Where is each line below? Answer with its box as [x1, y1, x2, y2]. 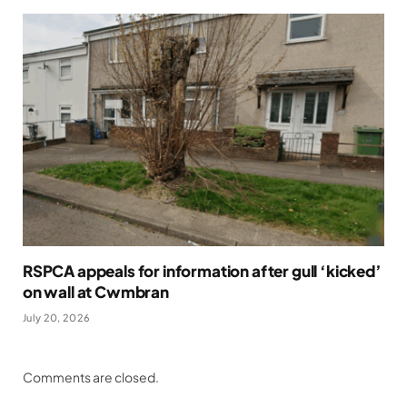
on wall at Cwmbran [23, 282, 169, 303]
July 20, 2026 [23, 312, 91, 324]
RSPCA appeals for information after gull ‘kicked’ [23, 261, 382, 282]
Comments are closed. [23, 369, 159, 386]
